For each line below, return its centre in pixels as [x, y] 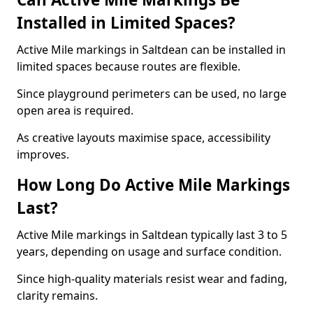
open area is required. [75, 110]
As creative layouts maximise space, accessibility [144, 138]
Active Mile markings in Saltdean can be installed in [151, 50]
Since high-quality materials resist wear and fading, [152, 279]
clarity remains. [57, 296]
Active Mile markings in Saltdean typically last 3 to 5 [152, 235]
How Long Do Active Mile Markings [153, 185]
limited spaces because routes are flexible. [129, 66]
